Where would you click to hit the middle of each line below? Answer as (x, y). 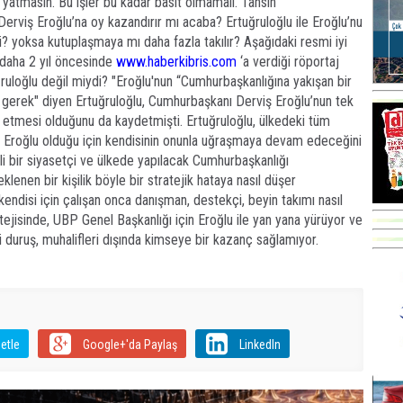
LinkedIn (260, 345)
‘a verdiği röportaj (288, 62)
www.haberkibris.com (176, 62)
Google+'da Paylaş (130, 345)
